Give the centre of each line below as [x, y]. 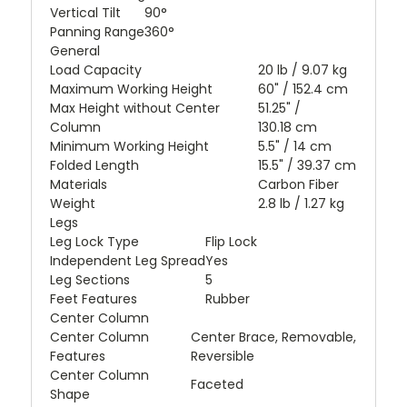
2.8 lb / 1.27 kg [301, 204]
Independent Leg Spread [128, 261]
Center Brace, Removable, [273, 338]
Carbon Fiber [298, 185]
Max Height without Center [135, 109]
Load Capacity [96, 70]
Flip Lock [231, 242]
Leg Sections [90, 280]
